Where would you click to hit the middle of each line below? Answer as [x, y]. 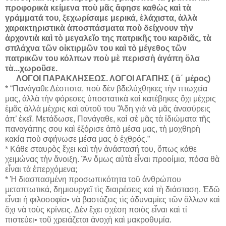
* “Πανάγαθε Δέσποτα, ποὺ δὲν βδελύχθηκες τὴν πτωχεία [106, 88]
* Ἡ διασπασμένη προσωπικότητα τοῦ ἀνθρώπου [93, 179]
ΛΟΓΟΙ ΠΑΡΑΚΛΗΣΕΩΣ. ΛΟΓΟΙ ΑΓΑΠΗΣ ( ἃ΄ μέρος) [113, 78]
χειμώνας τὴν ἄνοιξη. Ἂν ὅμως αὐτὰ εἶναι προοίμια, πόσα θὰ [112, 159]
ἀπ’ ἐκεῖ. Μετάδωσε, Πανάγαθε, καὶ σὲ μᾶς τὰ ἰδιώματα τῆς [108, 119]
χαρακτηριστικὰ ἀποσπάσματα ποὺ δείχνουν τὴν [99, 28]
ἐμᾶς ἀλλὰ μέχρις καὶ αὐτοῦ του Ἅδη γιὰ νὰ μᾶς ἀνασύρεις [108, 108]
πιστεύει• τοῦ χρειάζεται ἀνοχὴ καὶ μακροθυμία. [88, 219]
